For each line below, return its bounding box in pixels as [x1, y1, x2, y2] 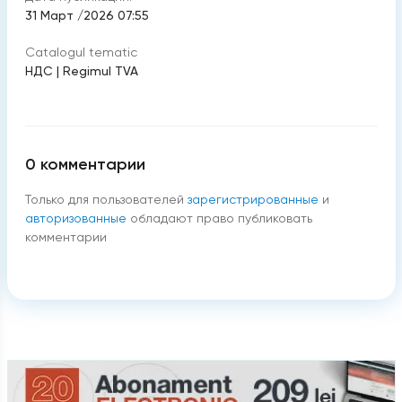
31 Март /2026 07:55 [24, 8, 149, 22]
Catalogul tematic [24, 45, 137, 59]
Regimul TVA [62, 64, 138, 78]
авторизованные [24, 211, 127, 225]
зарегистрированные [187, 192, 319, 206]
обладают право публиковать [129, 211, 312, 225]
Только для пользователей [24, 192, 184, 206]
